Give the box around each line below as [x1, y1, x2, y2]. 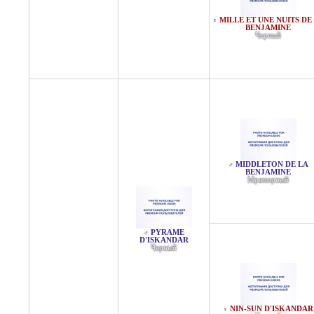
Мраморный [247, 176, 289, 184]
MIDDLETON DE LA [235, 161, 308, 168]
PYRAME [150, 228, 184, 236]
